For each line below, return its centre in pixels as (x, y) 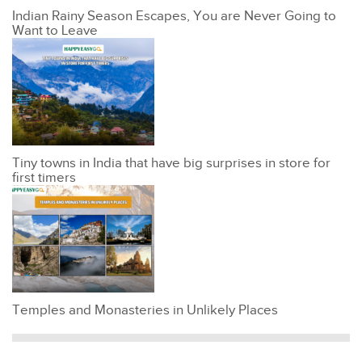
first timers (44, 178)
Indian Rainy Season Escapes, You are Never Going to (174, 17)
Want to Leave (55, 31)
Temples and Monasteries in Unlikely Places (145, 311)
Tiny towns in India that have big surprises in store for (171, 164)
